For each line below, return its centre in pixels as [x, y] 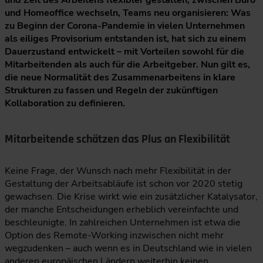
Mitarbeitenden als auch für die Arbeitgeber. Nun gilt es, [127, 65]
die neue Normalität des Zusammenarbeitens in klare [120, 77]
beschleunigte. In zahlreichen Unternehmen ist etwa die [123, 222]
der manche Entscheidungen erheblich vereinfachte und [122, 210]
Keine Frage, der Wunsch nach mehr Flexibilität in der [118, 171]
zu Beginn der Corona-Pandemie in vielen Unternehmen [125, 26]
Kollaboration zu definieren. [65, 103]
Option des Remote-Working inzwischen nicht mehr [114, 235]
